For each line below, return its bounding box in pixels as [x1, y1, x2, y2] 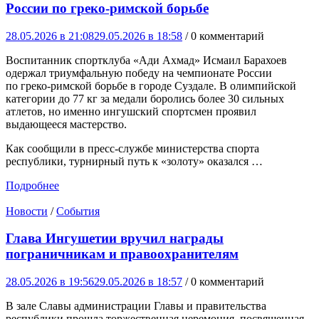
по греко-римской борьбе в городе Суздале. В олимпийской [6, 79, 296, 92]
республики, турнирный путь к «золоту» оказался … [6, 155, 263, 167]
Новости [6, 204, 48, 217]
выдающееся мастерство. [6, 117, 127, 130]
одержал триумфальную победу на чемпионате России [6, 66, 272, 79]
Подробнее [6, 179, 59, 192]
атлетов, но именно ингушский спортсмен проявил [6, 105, 256, 117]
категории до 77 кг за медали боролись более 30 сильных [6, 92, 284, 105]
